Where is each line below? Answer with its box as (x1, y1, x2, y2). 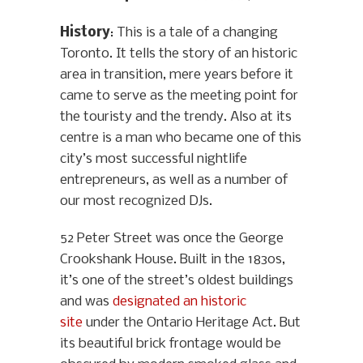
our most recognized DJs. (60, 194, 212, 210)
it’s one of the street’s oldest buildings (60, 273, 293, 289)
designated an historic (113, 294, 246, 310)
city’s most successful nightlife (60, 152, 247, 168)
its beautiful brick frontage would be (60, 336, 281, 352)
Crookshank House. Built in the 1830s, (60, 252, 285, 268)
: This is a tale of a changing (110, 25, 278, 41)
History (60, 25, 110, 41)
